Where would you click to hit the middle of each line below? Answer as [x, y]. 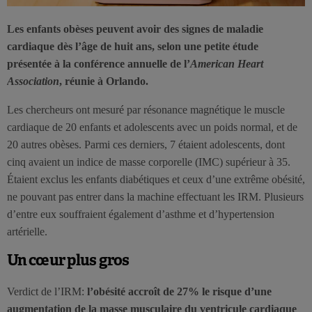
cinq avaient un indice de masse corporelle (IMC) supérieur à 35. [149, 162]
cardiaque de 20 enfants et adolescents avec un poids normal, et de [152, 127]
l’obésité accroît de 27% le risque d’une [179, 291]
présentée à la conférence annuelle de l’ [99, 63]
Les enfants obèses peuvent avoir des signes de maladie [135, 29]
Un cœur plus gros [68, 259]
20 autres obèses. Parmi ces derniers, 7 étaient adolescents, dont [146, 144]
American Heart [227, 63]
